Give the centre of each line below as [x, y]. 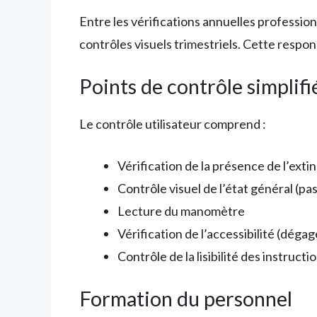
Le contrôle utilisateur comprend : [173, 124]
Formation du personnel [186, 299]
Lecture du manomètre [181, 211]
